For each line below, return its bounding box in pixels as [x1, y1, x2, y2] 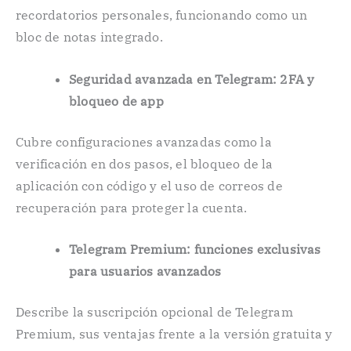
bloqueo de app [69, 92, 164, 109]
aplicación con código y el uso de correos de [16, 177, 283, 194]
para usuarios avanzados [69, 263, 222, 280]
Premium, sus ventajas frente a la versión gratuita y [16, 326, 333, 342]
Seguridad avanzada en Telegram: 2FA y [69, 71, 315, 87]
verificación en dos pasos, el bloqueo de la [16, 155, 273, 172]
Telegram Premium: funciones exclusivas [69, 241, 321, 258]
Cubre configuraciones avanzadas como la [16, 133, 272, 150]
